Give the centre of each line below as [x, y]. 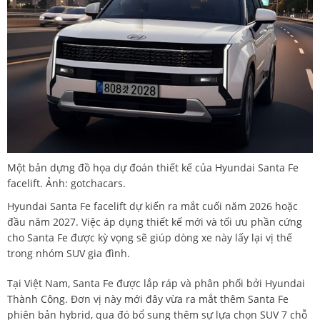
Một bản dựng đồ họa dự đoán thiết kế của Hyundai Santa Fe [153, 168]
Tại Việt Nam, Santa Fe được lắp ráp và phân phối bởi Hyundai [156, 284]
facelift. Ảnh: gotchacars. [66, 184]
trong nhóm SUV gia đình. [69, 254]
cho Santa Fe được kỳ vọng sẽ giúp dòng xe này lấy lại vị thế [150, 238]
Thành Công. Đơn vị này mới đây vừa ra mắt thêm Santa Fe [148, 299]
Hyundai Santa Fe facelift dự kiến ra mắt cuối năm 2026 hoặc [152, 206]
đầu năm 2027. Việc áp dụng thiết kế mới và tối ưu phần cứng [155, 222]
